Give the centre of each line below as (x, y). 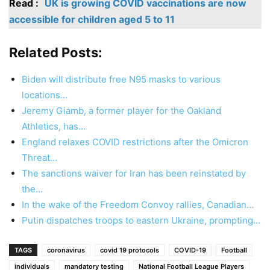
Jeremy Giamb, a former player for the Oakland (121, 110)
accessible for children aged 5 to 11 (92, 19)
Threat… (39, 157)
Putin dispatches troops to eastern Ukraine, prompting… (141, 220)
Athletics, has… (54, 126)
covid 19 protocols (130, 250)
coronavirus (66, 250)
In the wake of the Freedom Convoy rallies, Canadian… (138, 204)
